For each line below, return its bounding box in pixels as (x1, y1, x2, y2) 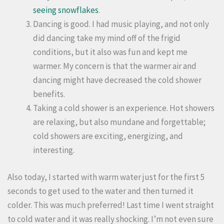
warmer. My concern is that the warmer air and (33, 60, 196, 72)
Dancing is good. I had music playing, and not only (33, 18, 209, 30)
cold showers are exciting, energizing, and (33, 130, 183, 142)
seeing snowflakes (33, 4, 98, 16)
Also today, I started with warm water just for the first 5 (7, 171, 204, 182)
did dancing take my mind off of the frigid (33, 32, 180, 44)
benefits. (33, 88, 65, 100)
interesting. (33, 144, 74, 156)
